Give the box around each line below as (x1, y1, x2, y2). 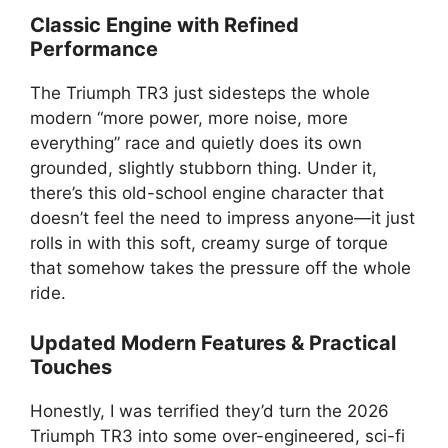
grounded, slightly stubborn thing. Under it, (30, 157, 377, 178)
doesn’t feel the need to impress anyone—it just (30, 207, 415, 228)
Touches (30, 355, 112, 379)
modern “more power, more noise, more (30, 107, 348, 128)
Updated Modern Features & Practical (30, 331, 396, 355)
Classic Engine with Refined (30, 12, 299, 37)
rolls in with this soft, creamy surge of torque (30, 232, 388, 253)
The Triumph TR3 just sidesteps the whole (30, 82, 370, 103)
